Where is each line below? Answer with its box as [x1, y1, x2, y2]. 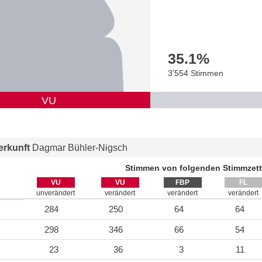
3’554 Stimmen [168, 68, 224, 78]
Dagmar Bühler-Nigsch [32, 143, 127, 153]
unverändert [36, 189, 75, 198]
